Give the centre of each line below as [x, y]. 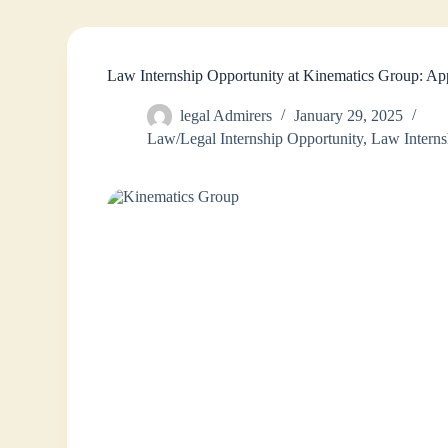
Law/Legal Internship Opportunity [255, 139]
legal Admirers [226, 116]
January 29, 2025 [349, 116]
